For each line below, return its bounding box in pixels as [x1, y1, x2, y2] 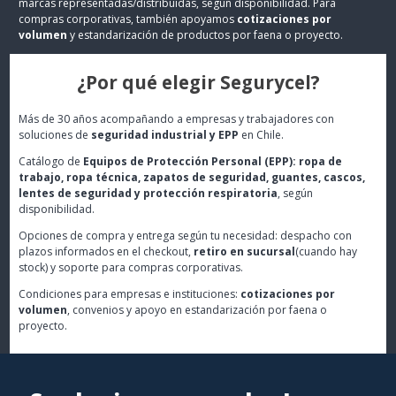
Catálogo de [19, 153, 84, 169]
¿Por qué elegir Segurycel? [76, 69, 320, 95]
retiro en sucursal [194, 243, 296, 259]
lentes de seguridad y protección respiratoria [19, 185, 278, 201]
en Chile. [239, 126, 285, 142]
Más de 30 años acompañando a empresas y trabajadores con [19, 110, 335, 126]
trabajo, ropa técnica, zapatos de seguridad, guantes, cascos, [19, 169, 366, 185]
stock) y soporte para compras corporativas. [19, 259, 244, 275]
